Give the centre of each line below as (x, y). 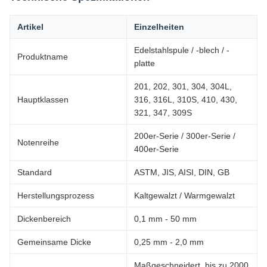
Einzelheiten (159, 27)
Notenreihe (38, 142)
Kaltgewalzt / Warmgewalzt (184, 195)
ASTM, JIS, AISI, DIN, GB (182, 172)
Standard (35, 172)
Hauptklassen (43, 100)
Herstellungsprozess (56, 195)
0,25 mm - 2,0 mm (169, 242)
